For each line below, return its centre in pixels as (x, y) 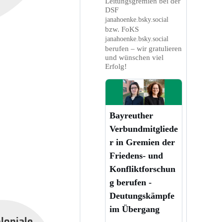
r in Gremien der (142, 142)
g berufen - (130, 182)
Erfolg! (116, 67)
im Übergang (134, 209)
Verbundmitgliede (143, 129)
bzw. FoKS (122, 29)
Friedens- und (136, 155)
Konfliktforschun (142, 169)
